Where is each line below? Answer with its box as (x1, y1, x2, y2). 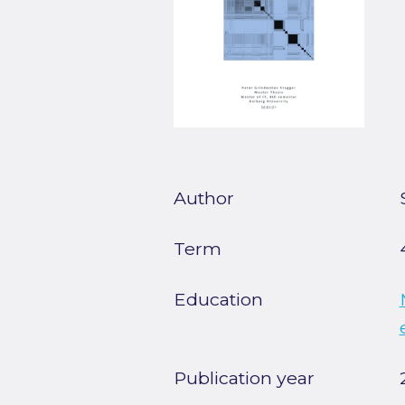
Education (174, 288, 263, 311)
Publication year (174, 367, 315, 390)
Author (174, 187, 234, 210)
